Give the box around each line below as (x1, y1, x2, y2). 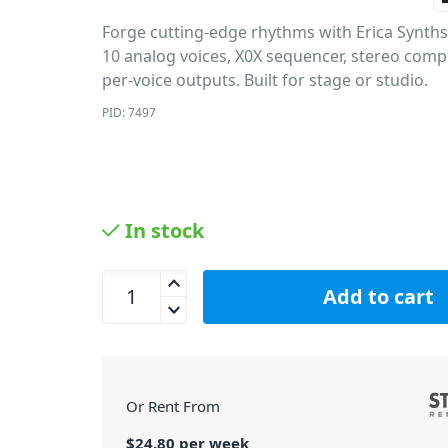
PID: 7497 (102, 104, 157, 121)
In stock (125, 217, 205, 244)
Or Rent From (126, 395, 221, 416)
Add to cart (322, 283, 434, 310)
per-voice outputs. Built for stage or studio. (102, 69, 429, 91)
